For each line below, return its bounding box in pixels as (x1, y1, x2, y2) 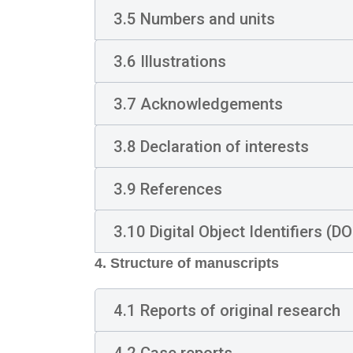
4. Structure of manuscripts (95, 255, 279, 271)
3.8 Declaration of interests (113, 136, 309, 156)
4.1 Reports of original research (113, 300, 340, 320)
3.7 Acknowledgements (113, 94, 283, 113)
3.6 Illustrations (113, 51, 226, 71)
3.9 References (113, 179, 222, 199)
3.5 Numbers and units (113, 9, 275, 28)
